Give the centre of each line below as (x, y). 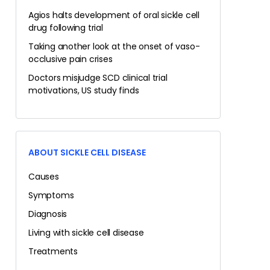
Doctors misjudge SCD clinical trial (98, 78)
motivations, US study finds (84, 90)
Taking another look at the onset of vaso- (114, 46)
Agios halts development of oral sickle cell (114, 15)
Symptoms (51, 195)
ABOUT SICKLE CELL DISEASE (87, 152)
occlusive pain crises (71, 59)
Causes (44, 177)
